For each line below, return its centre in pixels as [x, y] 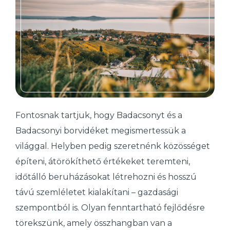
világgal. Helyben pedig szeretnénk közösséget [113, 146]
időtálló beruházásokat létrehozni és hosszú [106, 177]
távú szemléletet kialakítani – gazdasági [97, 193]
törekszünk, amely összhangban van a [94, 223]
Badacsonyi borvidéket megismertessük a [101, 131]
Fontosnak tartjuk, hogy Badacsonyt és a [99, 116]
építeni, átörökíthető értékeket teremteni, [103, 162]
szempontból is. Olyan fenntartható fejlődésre [110, 208]
